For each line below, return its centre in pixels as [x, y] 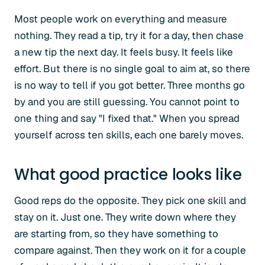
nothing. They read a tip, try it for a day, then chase [129, 35]
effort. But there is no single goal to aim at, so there [132, 69]
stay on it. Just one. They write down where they [125, 217]
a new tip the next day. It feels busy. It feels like [124, 52]
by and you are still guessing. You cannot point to [127, 102]
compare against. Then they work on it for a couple [130, 250]
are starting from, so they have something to [116, 234]
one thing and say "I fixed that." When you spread [127, 118]
